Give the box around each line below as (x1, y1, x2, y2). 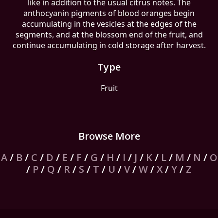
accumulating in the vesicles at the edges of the (21, 18, 197, 29)
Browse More (78, 129, 140, 143)
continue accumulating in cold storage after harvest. (12, 40, 206, 51)
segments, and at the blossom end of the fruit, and (15, 29, 203, 40)
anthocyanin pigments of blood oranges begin (23, 8, 195, 18)
